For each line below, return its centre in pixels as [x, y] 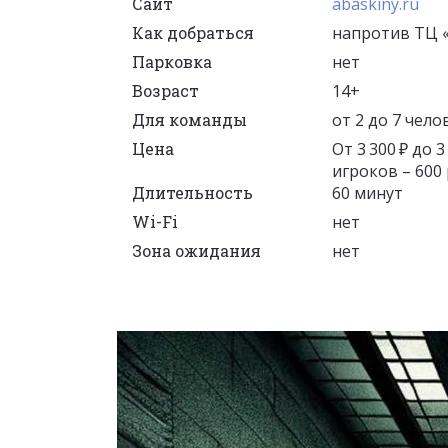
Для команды [189, 119]
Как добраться [193, 32]
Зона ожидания [196, 250]
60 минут [367, 192]
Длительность [192, 192]
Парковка [172, 61]
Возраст [165, 90]
